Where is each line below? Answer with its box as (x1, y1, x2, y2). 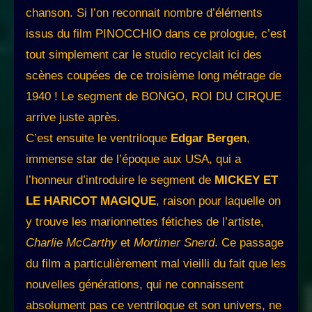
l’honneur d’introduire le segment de (26, 173, 214, 187)
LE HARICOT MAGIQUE (26, 194, 156, 208)
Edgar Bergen (171, 132, 247, 146)
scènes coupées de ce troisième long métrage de (26, 69, 281, 83)
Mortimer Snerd (134, 236, 214, 250)
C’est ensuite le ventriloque (26, 132, 171, 146)
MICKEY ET (214, 173, 278, 187)
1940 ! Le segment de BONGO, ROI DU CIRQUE (26, 90, 281, 104)
